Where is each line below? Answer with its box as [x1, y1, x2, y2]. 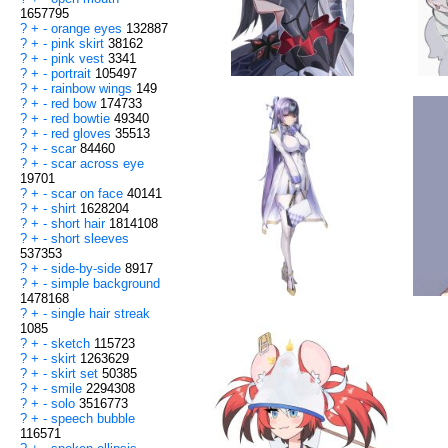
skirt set [51, 366, 102, 382]
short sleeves [51, 231, 129, 247]
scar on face [51, 186, 127, 202]
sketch [51, 336, 94, 352]
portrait [51, 66, 95, 82]
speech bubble [51, 411, 135, 427]
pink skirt [51, 36, 108, 52]
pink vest [51, 51, 108, 67]
